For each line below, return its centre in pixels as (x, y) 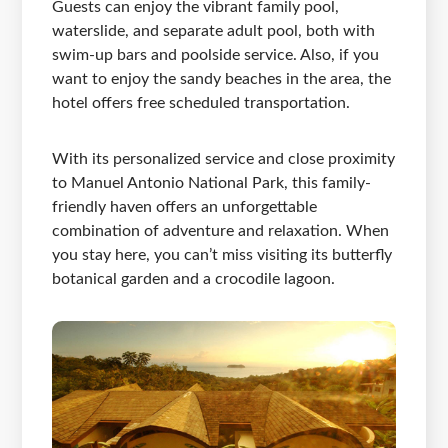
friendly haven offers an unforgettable (185, 207)
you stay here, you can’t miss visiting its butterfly (222, 255)
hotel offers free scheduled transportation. (201, 103)
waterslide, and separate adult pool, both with (214, 31)
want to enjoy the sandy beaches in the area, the (222, 79)
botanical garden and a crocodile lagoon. (194, 279)
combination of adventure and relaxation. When (221, 231)
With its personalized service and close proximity (224, 159)
